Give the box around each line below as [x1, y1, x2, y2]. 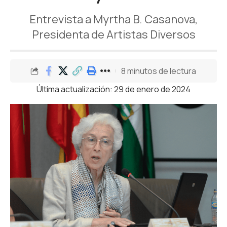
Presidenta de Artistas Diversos [31, 27, 196, 42]
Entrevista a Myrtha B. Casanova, [29, 12, 198, 27]
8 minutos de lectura [121, 65, 196, 77]
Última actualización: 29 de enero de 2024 [36, 84, 191, 95]
